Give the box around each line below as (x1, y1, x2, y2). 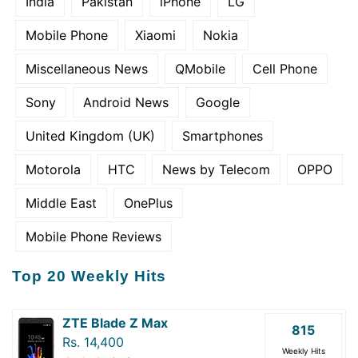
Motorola (26, 161, 81, 177)
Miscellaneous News (26, 60, 148, 77)
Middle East (26, 194, 97, 211)
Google (196, 93, 240, 110)
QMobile (175, 60, 225, 77)
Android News (83, 93, 169, 110)
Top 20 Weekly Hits (12, 267, 166, 284)
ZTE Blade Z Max (62, 314, 168, 331)
